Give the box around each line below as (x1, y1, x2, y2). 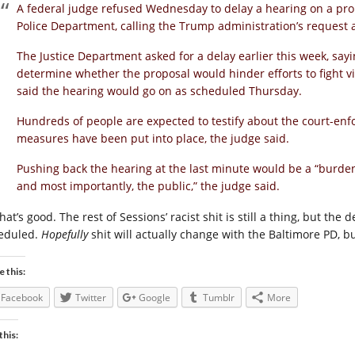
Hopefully (41, 227, 88, 242)
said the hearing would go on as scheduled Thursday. (17, 83, 302, 98)
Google (139, 291, 170, 304)
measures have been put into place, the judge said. (17, 131, 289, 146)
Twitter (75, 291, 106, 304)
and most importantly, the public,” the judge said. (17, 178, 280, 193)
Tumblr (203, 291, 235, 304)
